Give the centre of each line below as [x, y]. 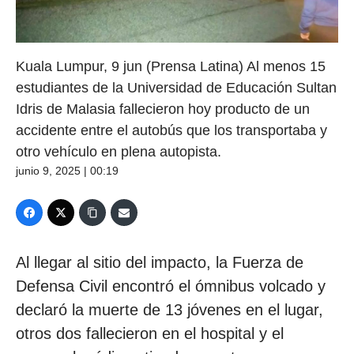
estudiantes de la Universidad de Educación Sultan [176, 87]
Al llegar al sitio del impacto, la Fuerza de [160, 262]
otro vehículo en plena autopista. [119, 151]
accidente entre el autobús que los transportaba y [171, 130]
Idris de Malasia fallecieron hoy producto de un [163, 109]
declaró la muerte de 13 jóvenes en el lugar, [169, 309]
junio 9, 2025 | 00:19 [67, 170]
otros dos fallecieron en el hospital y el [150, 333]
